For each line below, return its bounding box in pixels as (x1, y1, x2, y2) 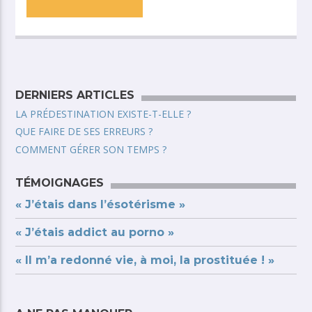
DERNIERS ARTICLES (15, 88, 135, 102)
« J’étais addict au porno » (15, 226, 175, 240)
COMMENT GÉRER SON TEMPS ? (15, 142, 167, 156)
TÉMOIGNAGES (15, 176, 104, 190)
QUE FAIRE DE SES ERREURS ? (15, 125, 153, 139)
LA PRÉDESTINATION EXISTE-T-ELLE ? (15, 107, 192, 121)
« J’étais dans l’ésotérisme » (15, 198, 186, 212)
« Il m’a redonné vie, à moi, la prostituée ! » (15, 253, 275, 267)
